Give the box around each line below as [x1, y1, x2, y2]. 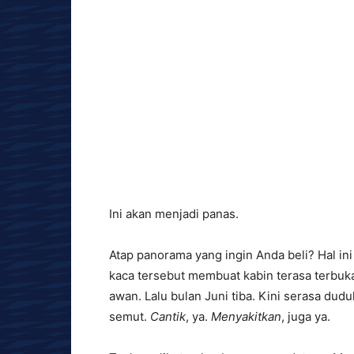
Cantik [150, 309, 186, 324]
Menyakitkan [211, 309, 281, 324]
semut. [109, 309, 150, 324]
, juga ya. [281, 309, 330, 324]
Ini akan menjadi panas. [109, 206, 239, 221]
